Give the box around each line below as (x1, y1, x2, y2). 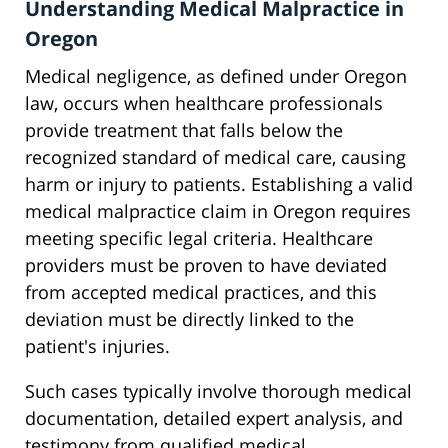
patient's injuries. (25, 334, 170, 359)
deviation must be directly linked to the (25, 307, 354, 332)
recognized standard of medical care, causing (25, 145, 406, 170)
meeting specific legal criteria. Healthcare (25, 226, 373, 251)
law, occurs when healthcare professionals (25, 91, 383, 116)
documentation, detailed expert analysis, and (25, 406, 403, 431)
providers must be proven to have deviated (25, 253, 387, 278)
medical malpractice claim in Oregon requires (25, 199, 411, 224)
